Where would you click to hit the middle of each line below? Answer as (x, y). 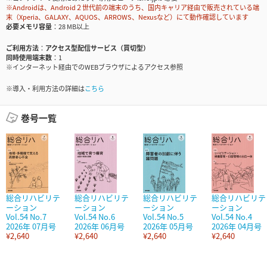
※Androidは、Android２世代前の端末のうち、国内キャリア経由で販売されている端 (133, 7)
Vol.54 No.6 (95, 217)
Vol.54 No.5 (163, 217)
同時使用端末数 (29, 58)
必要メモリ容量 (29, 27)
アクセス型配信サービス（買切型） (97, 48)
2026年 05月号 (168, 226)
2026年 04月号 (237, 226)
